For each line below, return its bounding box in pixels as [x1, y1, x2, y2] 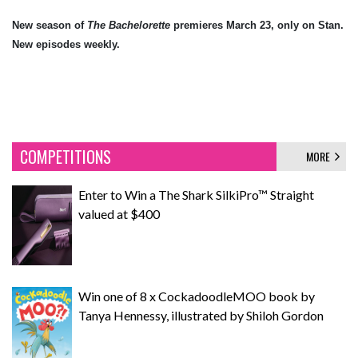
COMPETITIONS [20, 144, 111, 169]
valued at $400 [78, 205, 160, 221]
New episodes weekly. [12, 38, 120, 50]
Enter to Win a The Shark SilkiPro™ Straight [78, 186, 314, 202]
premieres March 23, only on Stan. [173, 18, 344, 31]
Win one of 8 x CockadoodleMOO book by [78, 288, 315, 304]
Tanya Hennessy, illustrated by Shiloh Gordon [78, 307, 324, 323]
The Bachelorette [87, 18, 173, 31]
